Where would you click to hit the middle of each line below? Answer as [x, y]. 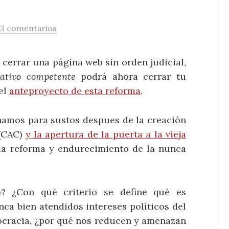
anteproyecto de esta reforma [75, 91]
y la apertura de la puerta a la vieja [106, 134]
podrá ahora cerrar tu [131, 76]
